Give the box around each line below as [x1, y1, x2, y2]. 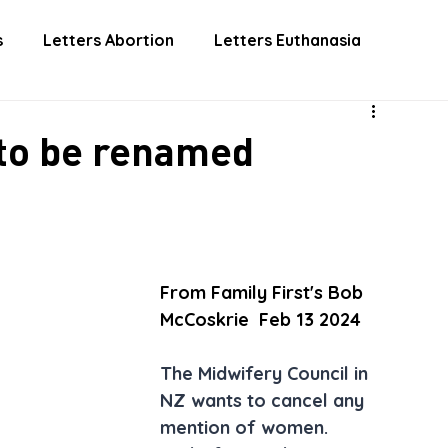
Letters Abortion [43, 30, 174, 50]
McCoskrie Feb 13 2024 [160, 308, 361, 331]
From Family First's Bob [160, 281, 368, 304]
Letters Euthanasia [214, 30, 361, 50]
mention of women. [160, 416, 333, 439]
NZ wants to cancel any [160, 389, 369, 412]
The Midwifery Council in [160, 362, 373, 385]
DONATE [118, 11, 190, 36]
